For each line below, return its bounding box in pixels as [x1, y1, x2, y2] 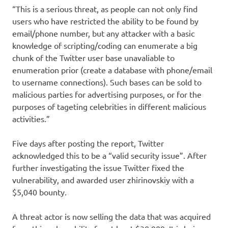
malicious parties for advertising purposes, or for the [12, 89, 202, 100]
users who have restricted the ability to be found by [12, 16, 198, 26]
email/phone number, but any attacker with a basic [12, 28, 194, 39]
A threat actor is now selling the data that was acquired [12, 211, 211, 222]
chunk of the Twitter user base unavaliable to [12, 52, 175, 63]
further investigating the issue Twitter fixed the [12, 162, 184, 173]
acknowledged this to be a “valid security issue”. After [12, 150, 207, 161]
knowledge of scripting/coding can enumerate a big [12, 40, 197, 51]
